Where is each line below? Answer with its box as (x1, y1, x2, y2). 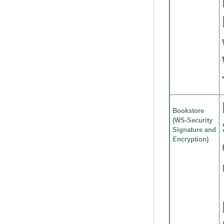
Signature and (172, 126, 216, 133)
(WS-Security (172, 116, 212, 124)
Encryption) (172, 135, 208, 143)
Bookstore (172, 107, 204, 114)
